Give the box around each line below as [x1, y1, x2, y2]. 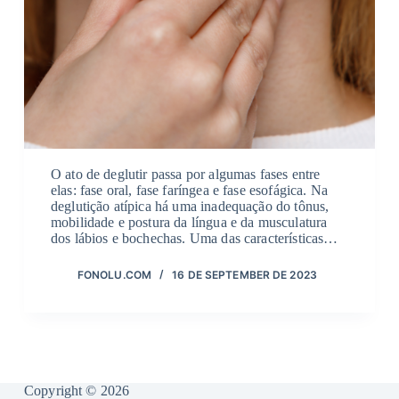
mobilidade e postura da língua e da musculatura [50, 215, 328, 231]
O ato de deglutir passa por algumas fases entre [50, 167, 321, 183]
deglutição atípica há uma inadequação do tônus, [50, 199, 330, 215]
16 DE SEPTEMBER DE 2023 [172, 268, 317, 282]
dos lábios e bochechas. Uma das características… [50, 231, 338, 247]
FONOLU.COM [77, 268, 152, 282]
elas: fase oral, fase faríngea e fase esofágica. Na [50, 183, 329, 199]
